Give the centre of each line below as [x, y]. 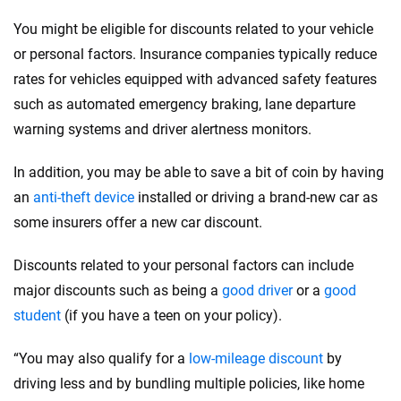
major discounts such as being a [118, 291]
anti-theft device [84, 198]
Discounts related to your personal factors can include [183, 266]
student [37, 316]
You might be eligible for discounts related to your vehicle [193, 30]
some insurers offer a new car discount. [138, 223]
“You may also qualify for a [101, 359]
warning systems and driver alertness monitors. [162, 130]
